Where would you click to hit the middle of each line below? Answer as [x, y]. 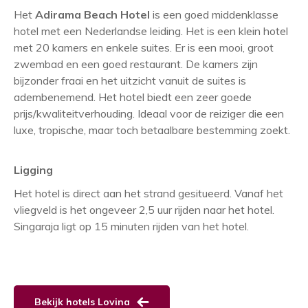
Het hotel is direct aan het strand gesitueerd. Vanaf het [148, 193]
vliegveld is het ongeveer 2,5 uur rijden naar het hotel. [144, 210]
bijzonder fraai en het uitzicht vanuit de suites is [130, 80]
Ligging [33, 170]
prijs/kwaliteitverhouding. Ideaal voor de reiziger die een [149, 113]
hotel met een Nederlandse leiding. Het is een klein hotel [151, 31]
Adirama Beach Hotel [92, 14]
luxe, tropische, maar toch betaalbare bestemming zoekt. [152, 130]
